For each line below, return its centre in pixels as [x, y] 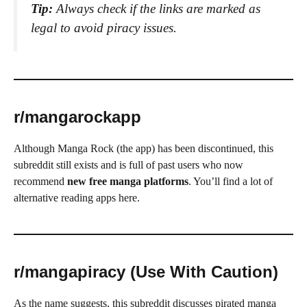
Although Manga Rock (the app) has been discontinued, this [144, 148]
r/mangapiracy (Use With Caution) [146, 271]
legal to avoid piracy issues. [104, 27]
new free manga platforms [128, 181]
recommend [40, 181]
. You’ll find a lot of [231, 181]
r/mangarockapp [77, 116]
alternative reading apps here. [77, 197]
